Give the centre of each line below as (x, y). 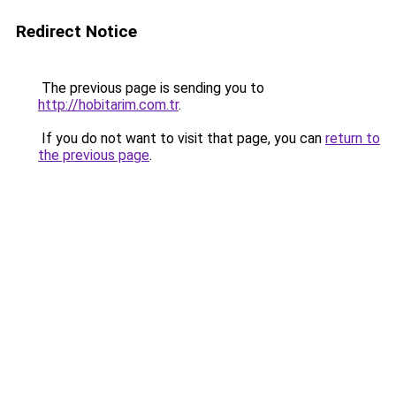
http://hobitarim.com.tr (108, 105)
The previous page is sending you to (151, 88)
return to (353, 138)
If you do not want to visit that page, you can (182, 138)
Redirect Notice (76, 31)
